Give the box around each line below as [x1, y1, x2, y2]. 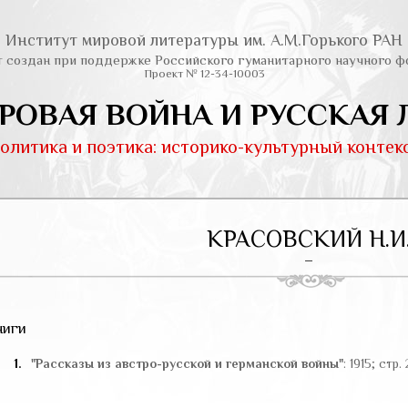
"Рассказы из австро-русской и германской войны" [31, 356, 343, 371]
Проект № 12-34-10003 [143, 66, 265, 80]
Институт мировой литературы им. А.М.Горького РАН [5, 31, 403, 49]
